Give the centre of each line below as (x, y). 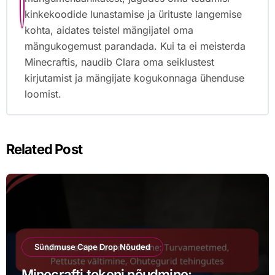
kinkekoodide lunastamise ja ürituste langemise (134, 14)
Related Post (44, 149)
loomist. (43, 94)
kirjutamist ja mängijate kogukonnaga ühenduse (135, 78)
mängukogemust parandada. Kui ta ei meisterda (135, 46)
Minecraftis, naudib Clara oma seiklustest (120, 62)
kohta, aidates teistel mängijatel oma (109, 30)
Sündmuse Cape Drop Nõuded (92, 246)
